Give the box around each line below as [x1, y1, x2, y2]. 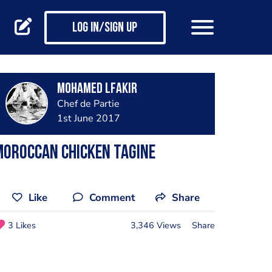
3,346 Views [130, 219, 181, 231]
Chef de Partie [56, 97, 120, 110]
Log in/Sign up [72, 21, 137, 36]
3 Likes [7, 219, 36, 231]
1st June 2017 [56, 112, 120, 125]
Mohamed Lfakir [56, 82, 137, 97]
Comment [89, 191, 135, 205]
